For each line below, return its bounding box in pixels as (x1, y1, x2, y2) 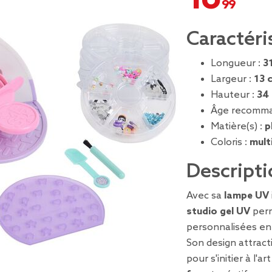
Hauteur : (211, 89, 257, 101)
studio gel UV (186, 206, 250, 217)
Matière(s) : (211, 121, 265, 132)
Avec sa (186, 190, 224, 202)
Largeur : (211, 73, 254, 85)
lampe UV (224, 190, 269, 202)
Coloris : (211, 137, 250, 148)
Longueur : (211, 58, 263, 69)
